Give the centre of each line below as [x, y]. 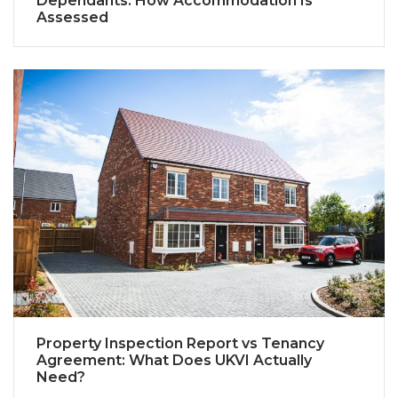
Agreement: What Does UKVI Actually [174, 360]
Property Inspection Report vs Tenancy [180, 343]
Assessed [72, 18]
